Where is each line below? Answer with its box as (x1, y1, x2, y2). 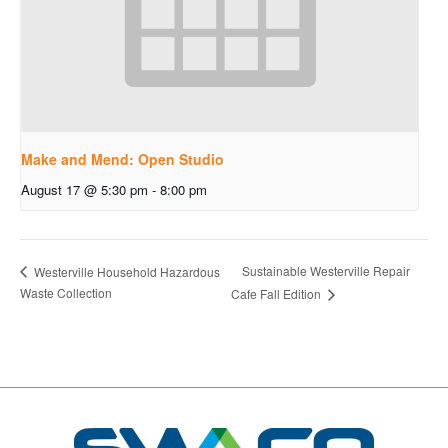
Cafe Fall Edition (230, 285, 324, 303)
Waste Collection (20, 284, 112, 302)
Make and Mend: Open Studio (21, 149, 224, 170)
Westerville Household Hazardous (31, 262, 220, 280)
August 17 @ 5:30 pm (21, 180, 148, 200)
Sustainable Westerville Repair (241, 262, 410, 280)
